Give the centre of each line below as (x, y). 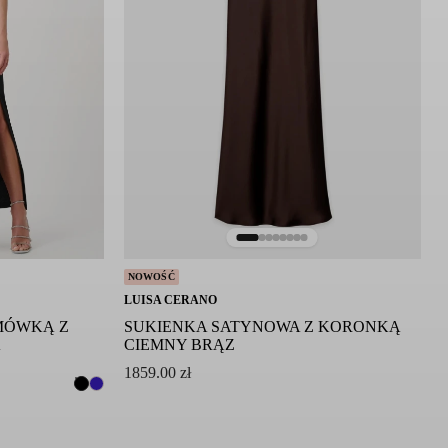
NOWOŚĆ (151, 277)
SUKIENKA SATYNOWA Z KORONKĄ (262, 327)
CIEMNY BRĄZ (179, 345)
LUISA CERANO (170, 300)
